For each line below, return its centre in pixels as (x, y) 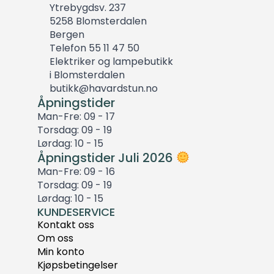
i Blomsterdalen (87, 75)
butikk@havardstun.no (103, 89)
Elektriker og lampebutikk (111, 62)
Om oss (55, 239)
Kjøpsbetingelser (77, 265)
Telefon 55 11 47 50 (94, 48)
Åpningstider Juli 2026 (106, 158)
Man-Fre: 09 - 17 (76, 117)
